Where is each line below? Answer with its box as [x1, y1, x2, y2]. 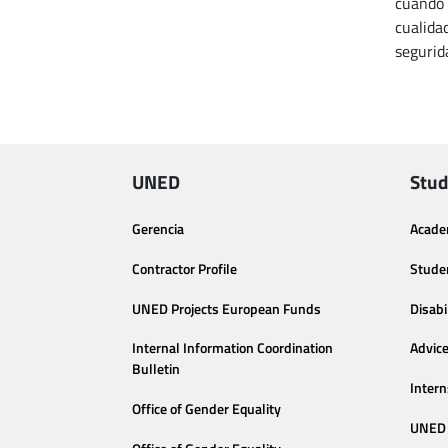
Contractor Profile [132, 257, 237, 280]
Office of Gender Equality [132, 398, 281, 421]
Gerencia [132, 218, 184, 240]
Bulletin [132, 358, 180, 381]
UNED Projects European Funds [132, 297, 321, 320]
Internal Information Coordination [132, 337, 333, 360]
